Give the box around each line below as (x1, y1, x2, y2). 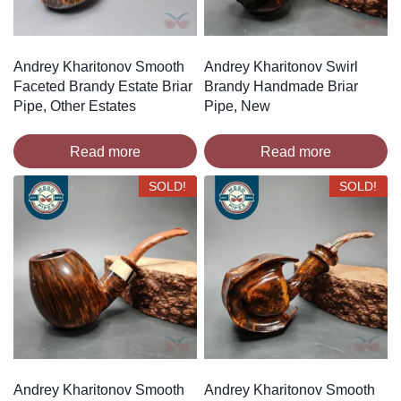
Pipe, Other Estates (13, 98, 136, 115)
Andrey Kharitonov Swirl (204, 59, 358, 75)
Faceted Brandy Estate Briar (13, 79, 192, 95)
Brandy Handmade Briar (204, 79, 358, 95)
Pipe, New (204, 98, 270, 115)
